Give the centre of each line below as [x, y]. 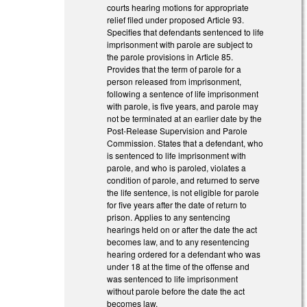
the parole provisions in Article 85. [170, 56]
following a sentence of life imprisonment [183, 93]
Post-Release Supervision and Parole [177, 130]
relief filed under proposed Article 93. [176, 19]
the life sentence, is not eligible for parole [183, 192]
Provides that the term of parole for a [174, 69]
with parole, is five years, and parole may [183, 106]
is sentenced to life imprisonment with [177, 155]
